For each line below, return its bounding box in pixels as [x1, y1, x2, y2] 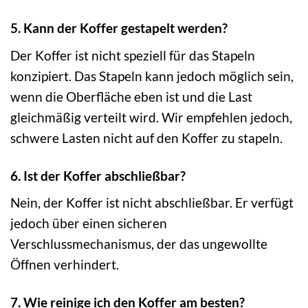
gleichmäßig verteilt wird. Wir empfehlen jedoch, [10, 109, 292, 125]
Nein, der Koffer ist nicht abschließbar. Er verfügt [10, 195, 294, 211]
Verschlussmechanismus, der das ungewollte [10, 236, 267, 252]
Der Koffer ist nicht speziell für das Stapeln [10, 47, 255, 63]
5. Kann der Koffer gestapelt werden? [10, 20, 228, 36]
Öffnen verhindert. [10, 256, 119, 273]
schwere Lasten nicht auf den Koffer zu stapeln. [10, 129, 283, 146]
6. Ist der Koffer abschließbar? [10, 167, 186, 184]
